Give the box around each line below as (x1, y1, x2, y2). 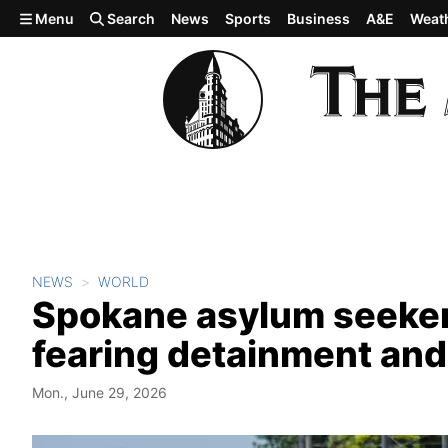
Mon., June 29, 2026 (32, 384, 167, 401)
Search (104, 10, 156, 27)
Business (287, 10, 351, 27)
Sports (225, 10, 272, 27)
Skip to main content (8, 7, 166, 27)
